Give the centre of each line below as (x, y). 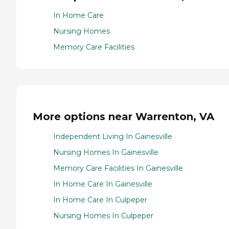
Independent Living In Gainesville (113, 136)
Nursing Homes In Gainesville (106, 152)
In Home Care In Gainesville (103, 184)
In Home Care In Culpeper (100, 200)
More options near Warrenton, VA (123, 116)
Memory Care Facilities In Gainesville (118, 168)
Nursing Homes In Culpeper (103, 215)
